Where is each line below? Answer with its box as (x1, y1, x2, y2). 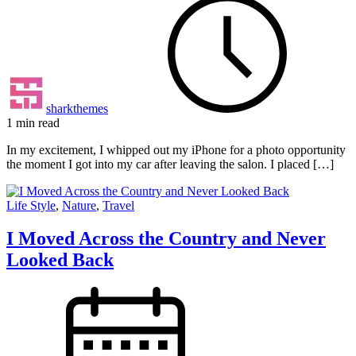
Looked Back (6, 250, 114, 271)
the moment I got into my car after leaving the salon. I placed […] (6, 157, 334, 171)
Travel (103, 198, 134, 212)
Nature (62, 198, 96, 212)
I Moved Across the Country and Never (6, 228, 326, 250)
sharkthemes (46, 101, 108, 115)
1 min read (6, 115, 60, 130)
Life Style (6, 198, 56, 212)
